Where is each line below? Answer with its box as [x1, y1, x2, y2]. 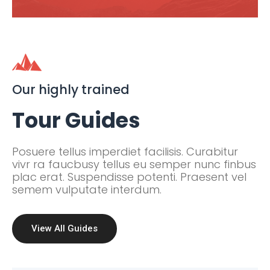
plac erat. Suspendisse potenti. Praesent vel [12, 169, 246, 185]
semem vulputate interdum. [12, 182, 162, 198]
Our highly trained [12, 81, 130, 99]
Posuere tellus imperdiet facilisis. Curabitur [12, 144, 238, 160]
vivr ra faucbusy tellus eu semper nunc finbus [12, 157, 256, 172]
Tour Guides [12, 105, 140, 136]
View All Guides [31, 223, 98, 234]
